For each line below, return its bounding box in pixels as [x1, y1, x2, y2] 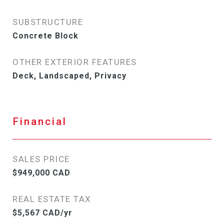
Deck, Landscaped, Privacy [12, 71, 126, 81]
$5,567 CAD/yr [12, 208, 72, 218]
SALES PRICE [12, 154, 70, 164]
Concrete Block [12, 31, 78, 41]
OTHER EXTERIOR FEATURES [12, 57, 137, 67]
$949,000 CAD [12, 168, 70, 178]
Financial [12, 115, 67, 128]
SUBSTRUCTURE [12, 17, 83, 27]
